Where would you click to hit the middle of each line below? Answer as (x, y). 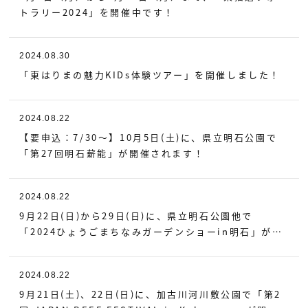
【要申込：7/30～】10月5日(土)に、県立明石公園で (148, 137)
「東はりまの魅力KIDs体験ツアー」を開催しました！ (151, 75)
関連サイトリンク (64, 96)
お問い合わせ (53, 31)
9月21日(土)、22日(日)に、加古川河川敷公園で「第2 (150, 294)
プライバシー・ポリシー (80, 63)
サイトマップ (53, 128)
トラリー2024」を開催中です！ (97, 12)
